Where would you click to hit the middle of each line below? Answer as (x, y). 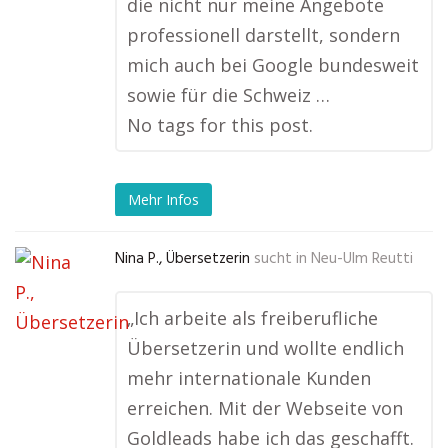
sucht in (280, 259)
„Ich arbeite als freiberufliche (252, 318)
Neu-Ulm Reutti (362, 259)
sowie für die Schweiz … (228, 95)
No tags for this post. (220, 125)
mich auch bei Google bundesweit (273, 65)
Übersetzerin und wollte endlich (265, 348)
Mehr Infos (163, 199)
